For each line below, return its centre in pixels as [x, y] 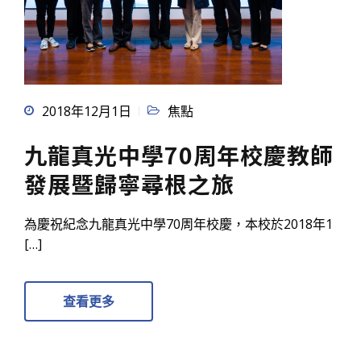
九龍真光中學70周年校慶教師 [179, 155]
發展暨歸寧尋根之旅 [129, 184]
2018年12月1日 [87, 112]
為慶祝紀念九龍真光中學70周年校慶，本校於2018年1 [178, 224]
